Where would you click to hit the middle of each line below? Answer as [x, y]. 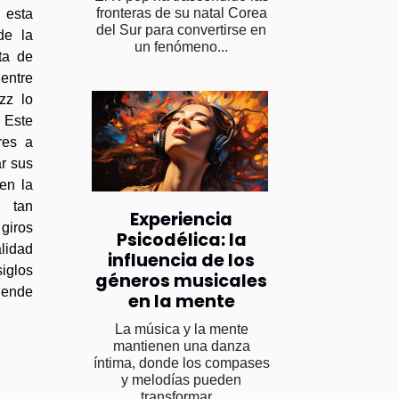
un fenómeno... [181, 46]
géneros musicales [181, 281]
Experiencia [181, 219]
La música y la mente [181, 329]
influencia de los [181, 260]
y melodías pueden [181, 379]
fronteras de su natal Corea [181, 12]
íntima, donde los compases [181, 362]
